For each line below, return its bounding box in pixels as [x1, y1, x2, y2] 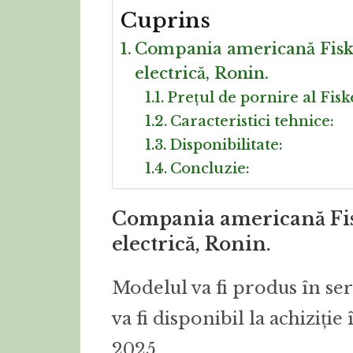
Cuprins [121, 6, 210, 33]
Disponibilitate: [169, 136, 283, 154]
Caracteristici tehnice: [169, 112, 334, 130]
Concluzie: [169, 159, 250, 177]
